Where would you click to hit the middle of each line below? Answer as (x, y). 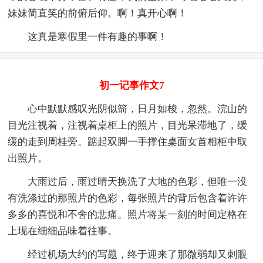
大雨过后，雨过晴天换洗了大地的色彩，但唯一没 (128, 181)
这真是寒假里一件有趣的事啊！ (88, 36)
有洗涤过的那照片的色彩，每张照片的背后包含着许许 (128, 198)
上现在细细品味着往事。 (63, 231)
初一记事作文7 (131, 85)
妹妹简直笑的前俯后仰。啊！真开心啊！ (98, 13)
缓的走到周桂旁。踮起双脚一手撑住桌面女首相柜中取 (128, 141)
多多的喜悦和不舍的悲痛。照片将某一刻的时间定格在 (128, 214)
